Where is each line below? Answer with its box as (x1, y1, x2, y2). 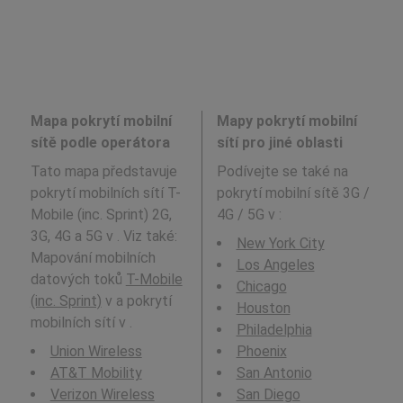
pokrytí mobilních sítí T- (30, 184, 181, 201)
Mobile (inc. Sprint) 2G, (30, 205, 172, 223)
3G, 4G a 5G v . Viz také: (30, 227, 177, 245)
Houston (236, 299, 291, 317)
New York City (236, 234, 325, 252)
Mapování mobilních (30, 248, 156, 266)
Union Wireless (49, 342, 142, 360)
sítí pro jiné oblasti (216, 133, 343, 151)
